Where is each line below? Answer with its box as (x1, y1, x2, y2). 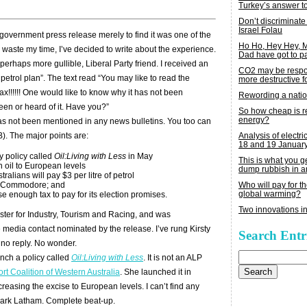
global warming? (238, 189, 301, 199)
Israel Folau (238, 25, 282, 35)
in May (128, 151, 153, 162)
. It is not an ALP (143, 253, 202, 263)
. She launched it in (120, 267, 191, 278)
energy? (238, 115, 269, 125)
